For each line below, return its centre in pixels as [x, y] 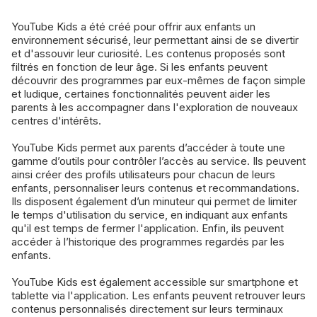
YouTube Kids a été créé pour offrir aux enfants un [133, 26]
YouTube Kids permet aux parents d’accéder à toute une [148, 147]
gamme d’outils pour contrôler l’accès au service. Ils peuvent [158, 161]
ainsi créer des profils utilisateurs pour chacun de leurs [143, 174]
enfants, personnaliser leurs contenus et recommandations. [155, 188]
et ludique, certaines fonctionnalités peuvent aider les [141, 93]
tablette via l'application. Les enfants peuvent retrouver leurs [158, 295]
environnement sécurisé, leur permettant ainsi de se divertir [155, 40]
